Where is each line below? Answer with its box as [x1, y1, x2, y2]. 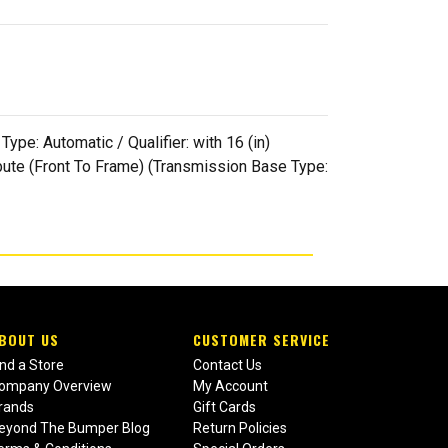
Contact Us [192, 357, 262, 374]
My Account [192, 378, 268, 395]
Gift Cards [192, 399, 256, 416]
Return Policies [192, 420, 287, 437]
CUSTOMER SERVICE [192, 329, 330, 351]
